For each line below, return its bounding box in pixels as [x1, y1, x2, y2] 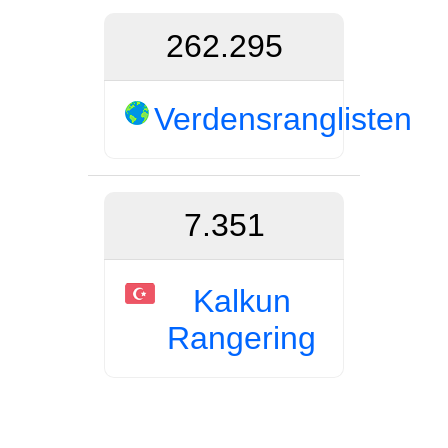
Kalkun [192, 282, 291, 319]
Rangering [167, 319, 316, 356]
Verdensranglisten [154, 100, 412, 137]
